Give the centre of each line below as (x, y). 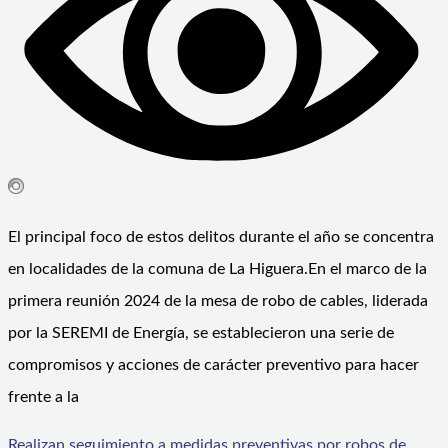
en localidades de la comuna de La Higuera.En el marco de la (217, 268)
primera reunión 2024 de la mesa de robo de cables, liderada (218, 300)
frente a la (43, 396)
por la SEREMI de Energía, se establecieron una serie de (201, 332)
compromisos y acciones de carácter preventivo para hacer (213, 364)
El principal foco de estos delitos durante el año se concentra (221, 236)
